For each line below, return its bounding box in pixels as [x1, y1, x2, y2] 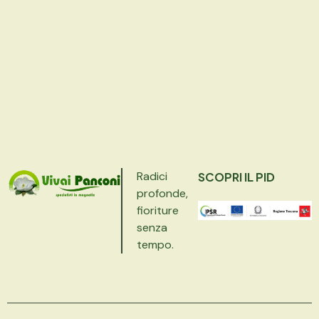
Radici [136, 169, 167, 184]
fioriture [136, 203, 179, 219]
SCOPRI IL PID [198, 169, 276, 185]
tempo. [136, 237, 174, 253]
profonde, [136, 186, 188, 202]
